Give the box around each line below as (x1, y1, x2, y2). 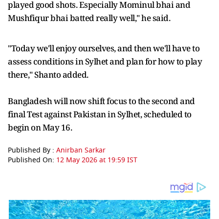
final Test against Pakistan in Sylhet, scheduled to (8, 109, 192, 120)
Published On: (8, 155, 56, 165)
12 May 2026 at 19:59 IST (56, 155, 137, 165)
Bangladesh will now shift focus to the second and (8, 95, 195, 107)
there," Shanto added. (8, 69, 88, 80)
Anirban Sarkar (56, 145, 106, 155)
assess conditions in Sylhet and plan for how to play (8, 56, 202, 67)
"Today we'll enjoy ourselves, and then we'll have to (8, 43, 199, 54)
